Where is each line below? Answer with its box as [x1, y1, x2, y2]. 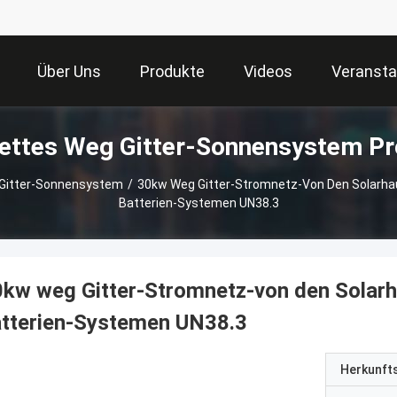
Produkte [140, 62, 205, 82]
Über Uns [37, 62, 101, 82]
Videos [244, 62, 292, 82]
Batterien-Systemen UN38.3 [118, 196, 279, 210]
